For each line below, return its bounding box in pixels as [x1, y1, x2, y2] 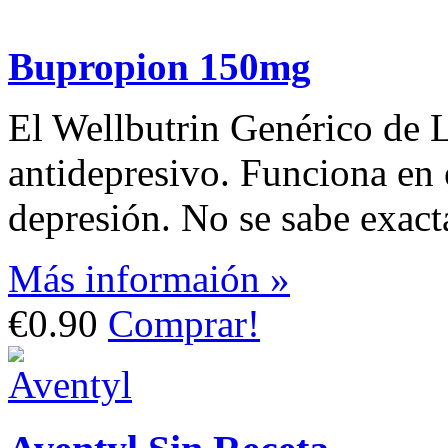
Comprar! [108, 302, 260, 346]
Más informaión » [8, 257, 290, 301]
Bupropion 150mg [8, 45, 311, 89]
